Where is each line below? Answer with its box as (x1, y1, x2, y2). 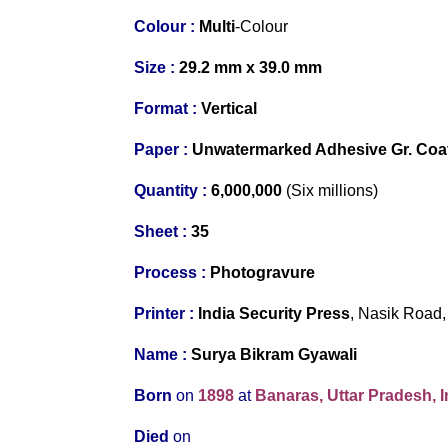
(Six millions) (286, 181, 379, 199)
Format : (134, 99, 198, 117)
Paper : (134, 140, 189, 158)
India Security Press (198, 304, 351, 322)
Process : (134, 263, 207, 281)
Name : (134, 345, 188, 363)
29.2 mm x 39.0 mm (179, 58, 323, 76)
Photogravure (210, 263, 316, 281)
